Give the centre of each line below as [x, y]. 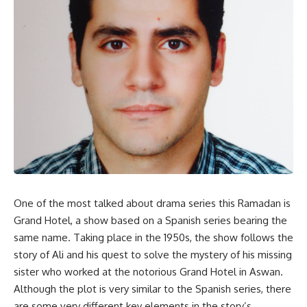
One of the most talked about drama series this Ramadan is [152, 204]
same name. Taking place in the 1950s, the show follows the [153, 238]
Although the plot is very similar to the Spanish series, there [152, 289]
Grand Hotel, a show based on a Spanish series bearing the [150, 221]
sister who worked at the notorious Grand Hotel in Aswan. [148, 272]
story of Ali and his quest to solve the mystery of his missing [153, 255]
